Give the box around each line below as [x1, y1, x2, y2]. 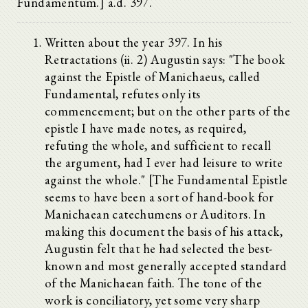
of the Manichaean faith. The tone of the [45, 274, 262, 291]
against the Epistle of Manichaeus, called [45, 68, 261, 85]
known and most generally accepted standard [45, 257, 287, 274]
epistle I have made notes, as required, [45, 120, 247, 136]
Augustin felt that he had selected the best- [45, 240, 273, 256]
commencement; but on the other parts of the [45, 102, 291, 119]
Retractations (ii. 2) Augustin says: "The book [45, 51, 285, 67]
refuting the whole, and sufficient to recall [45, 137, 272, 153]
